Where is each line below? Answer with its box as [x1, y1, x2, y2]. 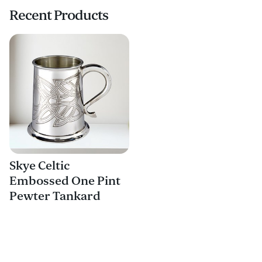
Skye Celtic [9, 158, 70, 173]
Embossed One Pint [9, 173, 120, 188]
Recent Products [9, 6, 108, 24]
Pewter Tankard [9, 188, 101, 204]
